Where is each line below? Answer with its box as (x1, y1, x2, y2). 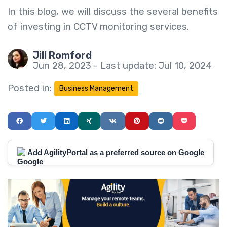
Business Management (59, 84, 133, 93)
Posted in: (8, 83, 52, 94)
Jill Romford (32, 49, 92, 62)
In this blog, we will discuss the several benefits (8, 6, 218, 18)
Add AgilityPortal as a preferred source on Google (27, 148, 204, 157)
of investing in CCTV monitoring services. (8, 21, 189, 33)
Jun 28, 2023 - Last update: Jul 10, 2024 (33, 60, 212, 72)
